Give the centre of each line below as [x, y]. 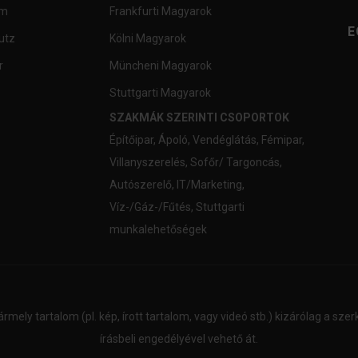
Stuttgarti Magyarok [160, 93]
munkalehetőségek [158, 230]
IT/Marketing [209, 185]
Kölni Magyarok [147, 39]
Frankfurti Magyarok [160, 12]
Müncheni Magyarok [160, 66]
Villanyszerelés [147, 163]
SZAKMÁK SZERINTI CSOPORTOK [199, 118]
